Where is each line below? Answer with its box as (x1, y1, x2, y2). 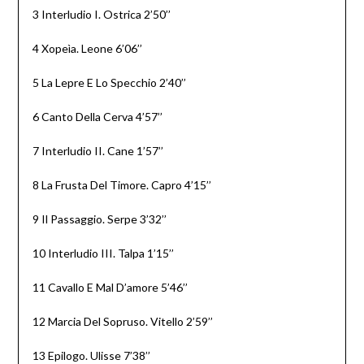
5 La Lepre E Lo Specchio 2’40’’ (32, 76, 186, 90)
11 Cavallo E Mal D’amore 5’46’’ (32, 280, 188, 295)
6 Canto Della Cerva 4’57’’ (32, 110, 162, 124)
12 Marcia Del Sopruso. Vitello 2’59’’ (32, 314, 213, 329)
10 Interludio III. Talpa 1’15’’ (32, 246, 174, 261)
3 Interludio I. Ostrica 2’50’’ (32, 7, 171, 22)
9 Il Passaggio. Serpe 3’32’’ (32, 212, 167, 227)
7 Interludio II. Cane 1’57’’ (32, 144, 163, 158)
